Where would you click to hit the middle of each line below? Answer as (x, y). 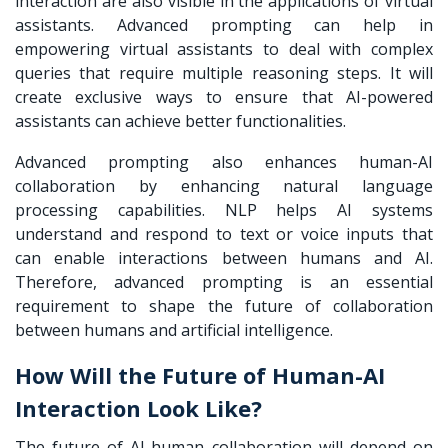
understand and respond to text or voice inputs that (224, 233)
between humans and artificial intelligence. (176, 329)
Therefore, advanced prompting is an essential (224, 281)
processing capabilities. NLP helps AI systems (224, 209)
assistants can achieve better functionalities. (182, 120)
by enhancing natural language (274, 185)
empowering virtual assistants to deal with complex (224, 48)
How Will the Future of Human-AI (200, 374)
